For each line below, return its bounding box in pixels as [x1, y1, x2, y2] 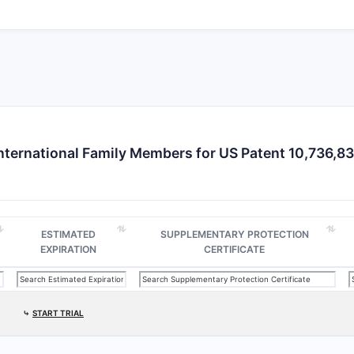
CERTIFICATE [204, 243, 265, 255]
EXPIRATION [40, 243, 96, 255]
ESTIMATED [41, 228, 96, 240]
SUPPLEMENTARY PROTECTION [160, 228, 309, 240]
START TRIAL [32, 308, 84, 318]
